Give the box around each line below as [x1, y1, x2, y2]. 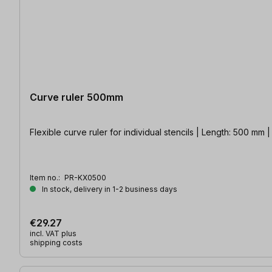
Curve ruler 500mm [30, 91, 123, 104]
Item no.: [30, 173, 62, 183]
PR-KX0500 [64, 173, 106, 183]
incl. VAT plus [30, 229, 76, 239]
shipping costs [30, 238, 83, 248]
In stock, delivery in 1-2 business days [40, 185, 177, 194]
